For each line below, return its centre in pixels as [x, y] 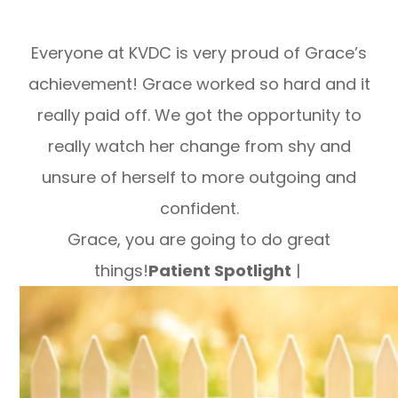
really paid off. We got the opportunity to [199, 115]
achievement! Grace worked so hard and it [199, 84]
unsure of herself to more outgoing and [199, 177]
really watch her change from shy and [199, 146]
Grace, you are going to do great [199, 239]
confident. [199, 208]
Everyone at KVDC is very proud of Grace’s [199, 52]
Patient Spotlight [219, 270]
